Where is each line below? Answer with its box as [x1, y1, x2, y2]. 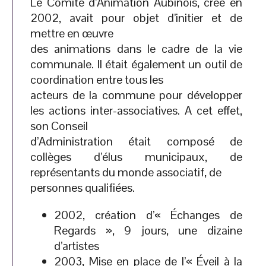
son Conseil [30, 118, 88, 134]
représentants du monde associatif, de [30, 164, 221, 180]
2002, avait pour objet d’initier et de [30, 10, 242, 26]
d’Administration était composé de [30, 134, 242, 149]
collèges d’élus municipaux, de [30, 149, 242, 164]
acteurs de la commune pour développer [30, 87, 242, 103]
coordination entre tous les [30, 72, 163, 87]
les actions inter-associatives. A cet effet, [30, 103, 242, 118]
